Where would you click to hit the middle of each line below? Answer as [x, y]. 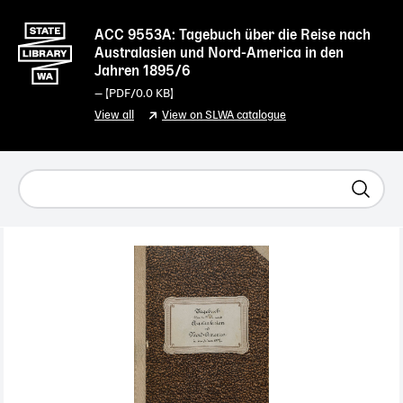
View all [114, 116]
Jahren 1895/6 [143, 72]
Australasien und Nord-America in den [219, 54]
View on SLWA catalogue [224, 116]
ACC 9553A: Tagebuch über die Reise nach [233, 36]
